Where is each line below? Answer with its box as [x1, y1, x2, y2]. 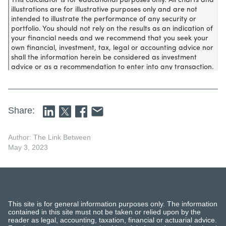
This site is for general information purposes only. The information [8, 199, 217, 208]
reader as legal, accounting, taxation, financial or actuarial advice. [8, 215, 217, 224]
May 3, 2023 [8, 143, 48, 151]
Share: [8, 105, 35, 116]
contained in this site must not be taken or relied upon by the [8, 207, 201, 216]
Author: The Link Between [8, 133, 91, 141]
